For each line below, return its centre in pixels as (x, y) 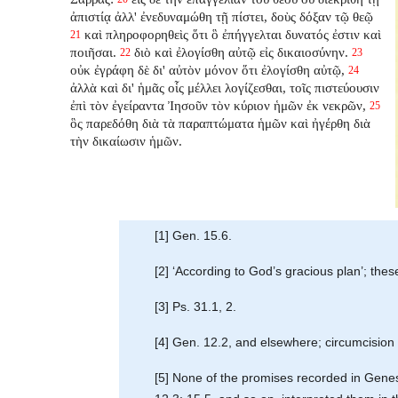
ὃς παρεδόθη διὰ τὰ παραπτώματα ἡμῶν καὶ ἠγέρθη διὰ (221, 123)
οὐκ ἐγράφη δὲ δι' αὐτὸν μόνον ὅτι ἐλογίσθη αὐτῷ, (208, 69)
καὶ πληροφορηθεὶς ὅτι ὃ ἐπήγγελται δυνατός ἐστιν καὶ (233, 34)
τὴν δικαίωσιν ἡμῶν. (127, 140)
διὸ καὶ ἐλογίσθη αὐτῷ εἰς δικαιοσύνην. (242, 52)
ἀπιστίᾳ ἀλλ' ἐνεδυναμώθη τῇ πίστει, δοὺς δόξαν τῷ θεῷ (222, 16)
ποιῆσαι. (94, 52)
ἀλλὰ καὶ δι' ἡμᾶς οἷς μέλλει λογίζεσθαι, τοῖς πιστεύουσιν (225, 87)
